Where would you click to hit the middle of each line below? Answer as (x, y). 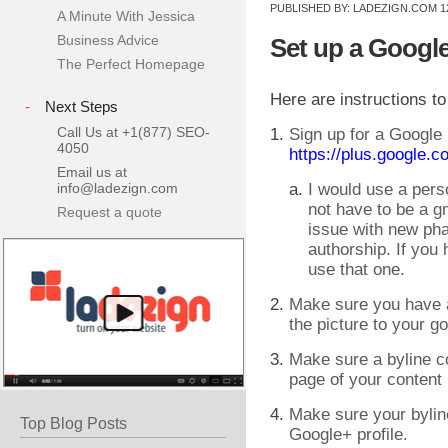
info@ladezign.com (117, 188)
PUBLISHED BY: (311, 8)
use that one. (356, 270)
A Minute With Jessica (126, 16)
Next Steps (81, 107)
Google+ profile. (348, 435)
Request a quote (109, 212)
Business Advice (108, 40)
